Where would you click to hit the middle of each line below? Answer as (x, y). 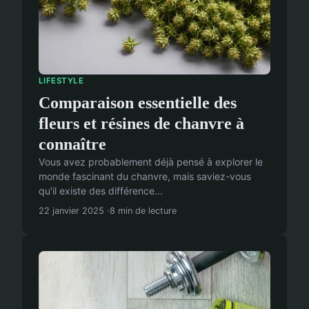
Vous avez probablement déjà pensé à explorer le (151, 161)
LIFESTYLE (61, 81)
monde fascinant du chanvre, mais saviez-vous (145, 176)
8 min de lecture (143, 210)
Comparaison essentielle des (138, 102)
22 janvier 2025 (71, 210)
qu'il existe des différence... (101, 190)
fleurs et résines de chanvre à (141, 123)
